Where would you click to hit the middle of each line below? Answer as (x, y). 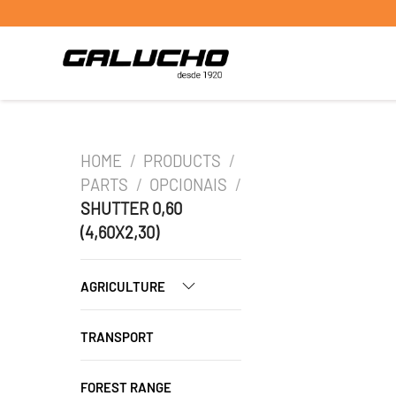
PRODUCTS (183, 161)
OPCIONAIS (189, 185)
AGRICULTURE (124, 286)
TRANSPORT (117, 337)
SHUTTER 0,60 (131, 209)
